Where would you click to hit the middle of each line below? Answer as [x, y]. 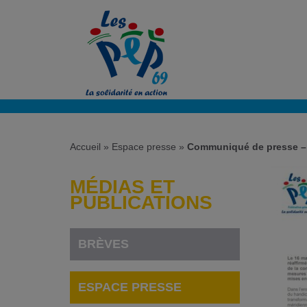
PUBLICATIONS [141, 202]
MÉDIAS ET [122, 186]
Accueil [85, 147]
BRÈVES [104, 244]
